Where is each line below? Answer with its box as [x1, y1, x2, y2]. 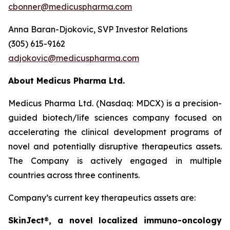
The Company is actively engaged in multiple [8, 156, 222, 166]
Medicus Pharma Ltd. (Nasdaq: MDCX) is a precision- [8, 98, 222, 108]
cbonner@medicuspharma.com [8, 2, 132, 12]
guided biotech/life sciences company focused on [8, 112, 222, 123]
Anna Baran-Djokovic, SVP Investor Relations [8, 24, 187, 34]
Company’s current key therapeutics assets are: [8, 193, 196, 203]
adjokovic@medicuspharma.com [8, 53, 139, 63]
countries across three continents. [8, 170, 140, 180]
